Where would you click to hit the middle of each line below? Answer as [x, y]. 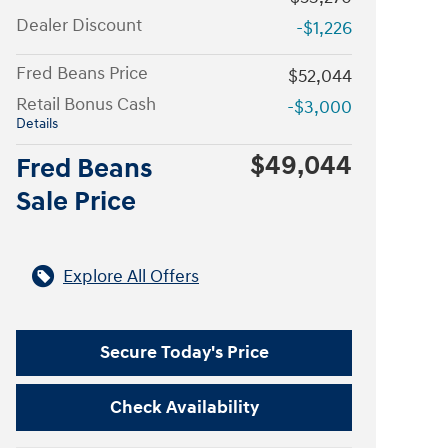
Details [37, 123]
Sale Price [76, 201]
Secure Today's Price [184, 353]
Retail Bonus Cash [86, 104]
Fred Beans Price [82, 73]
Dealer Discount [79, 25]
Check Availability [184, 408]
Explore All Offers [131, 276]
